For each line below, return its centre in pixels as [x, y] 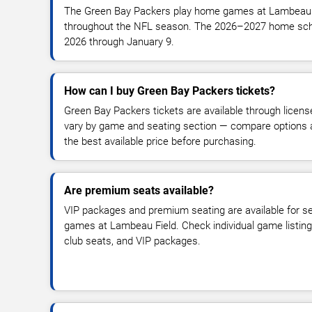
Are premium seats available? [139, 191]
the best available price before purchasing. [160, 142]
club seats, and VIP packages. [132, 241]
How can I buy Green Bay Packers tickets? [170, 91]
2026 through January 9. [119, 42]
